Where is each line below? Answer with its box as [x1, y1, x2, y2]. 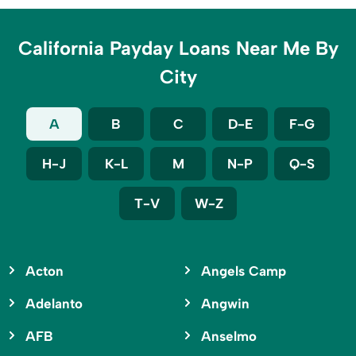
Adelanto [25, 296, 83, 312]
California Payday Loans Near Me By [17, 37, 339, 60]
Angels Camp [200, 263, 286, 280]
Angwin [200, 296, 250, 312]
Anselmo [200, 328, 257, 345]
